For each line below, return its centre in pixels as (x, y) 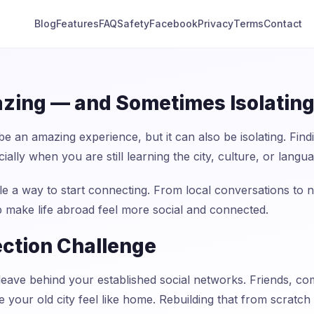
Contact (283, 23)
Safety (134, 23)
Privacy (216, 23)
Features (78, 23)
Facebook (174, 23)
